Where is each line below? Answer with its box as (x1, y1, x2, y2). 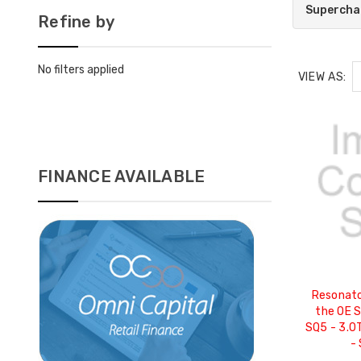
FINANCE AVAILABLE (38, 167, 205, 187)
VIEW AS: (297, 70, 347, 85)
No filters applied (38, 63, 124, 77)
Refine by (38, 12, 115, 32)
